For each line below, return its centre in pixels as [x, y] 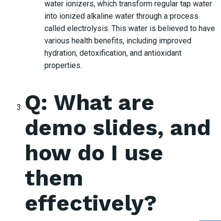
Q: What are [90, 103]
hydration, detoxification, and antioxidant [113, 53]
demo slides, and [118, 128]
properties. [63, 66]
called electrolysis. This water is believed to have [130, 29]
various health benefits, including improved [118, 41]
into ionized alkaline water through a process [121, 16]
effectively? [91, 203]
